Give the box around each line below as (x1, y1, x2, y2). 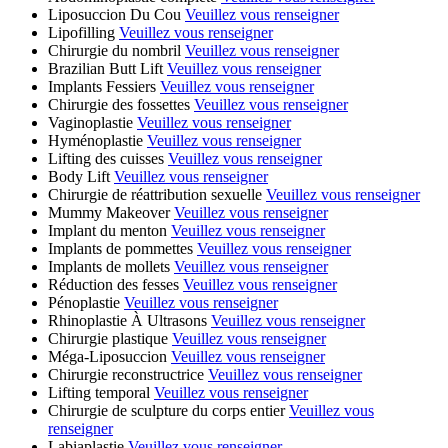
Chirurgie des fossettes (48, 95, 190, 113)
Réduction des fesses (48, 275, 179, 293)
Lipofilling (48, 23, 115, 41)
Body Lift (48, 167, 110, 185)
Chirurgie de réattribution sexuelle (48, 185, 262, 203)
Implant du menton (48, 221, 167, 239)
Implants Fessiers (48, 77, 156, 95)
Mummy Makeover (48, 203, 170, 221)
